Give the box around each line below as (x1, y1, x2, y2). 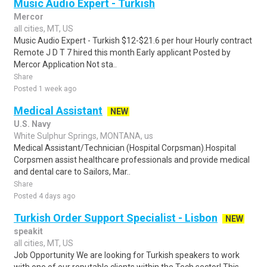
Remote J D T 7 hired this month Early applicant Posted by (14, 48, 231, 57)
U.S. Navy (14, 119, 51, 129)
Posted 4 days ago (14, 192, 75, 200)
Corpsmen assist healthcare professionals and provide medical (14, 155, 250, 164)
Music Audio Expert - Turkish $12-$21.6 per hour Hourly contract (14, 36, 252, 45)
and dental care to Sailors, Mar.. (14, 167, 131, 176)
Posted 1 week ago (14, 85, 76, 93)
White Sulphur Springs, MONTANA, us (14, 131, 153, 141)
